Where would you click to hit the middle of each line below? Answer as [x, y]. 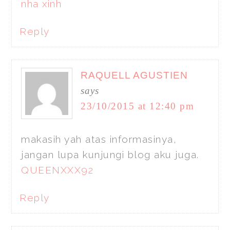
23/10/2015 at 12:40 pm [138, 106]
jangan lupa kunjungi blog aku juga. [110, 155]
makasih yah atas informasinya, [99, 139]
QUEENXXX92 [57, 170]
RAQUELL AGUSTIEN [135, 75]
